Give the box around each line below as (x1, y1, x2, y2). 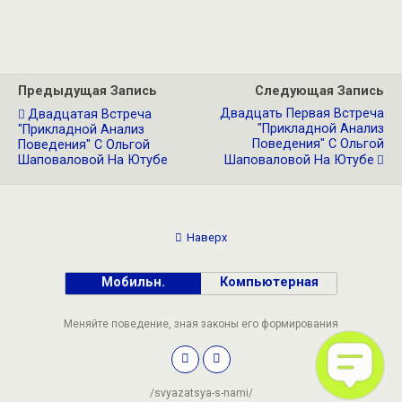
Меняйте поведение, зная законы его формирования (64, 318, 338, 330)
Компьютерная (219, 275, 319, 290)
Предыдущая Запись (18, 83, 157, 99)
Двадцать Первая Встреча (220, 106, 384, 121)
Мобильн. (100, 275, 165, 290)
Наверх (187, 231, 227, 244)
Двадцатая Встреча (28, 107, 152, 122)
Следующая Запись (255, 83, 384, 99)
